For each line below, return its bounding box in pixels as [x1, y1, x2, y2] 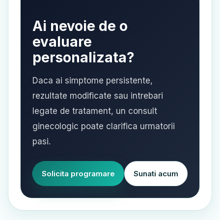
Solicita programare [42, 169, 115, 178]
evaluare [32, 33, 92, 50]
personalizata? [32, 49, 135, 66]
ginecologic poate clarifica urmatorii [32, 121, 175, 131]
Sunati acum [134, 169, 178, 178]
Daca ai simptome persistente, [32, 76, 153, 85]
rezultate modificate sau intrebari [32, 91, 163, 101]
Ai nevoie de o [32, 18, 128, 34]
